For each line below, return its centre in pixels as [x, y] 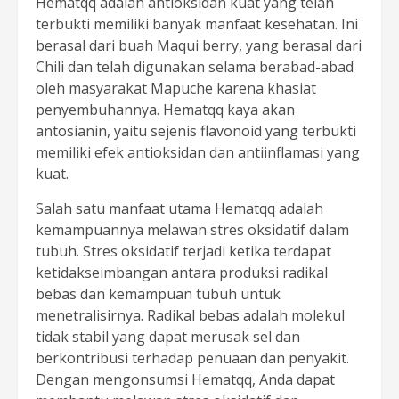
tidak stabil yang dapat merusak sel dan [168, 337]
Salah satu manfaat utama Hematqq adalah [179, 208]
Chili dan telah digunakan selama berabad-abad [195, 67]
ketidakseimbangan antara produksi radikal [182, 273]
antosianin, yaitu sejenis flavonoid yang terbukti [196, 131]
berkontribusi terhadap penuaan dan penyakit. [192, 358]
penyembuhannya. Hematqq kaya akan [165, 110]
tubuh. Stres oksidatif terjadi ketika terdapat [183, 251]
